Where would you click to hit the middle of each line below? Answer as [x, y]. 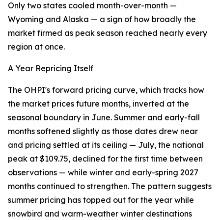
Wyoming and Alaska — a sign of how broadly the [102, 19]
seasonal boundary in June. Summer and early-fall [104, 118]
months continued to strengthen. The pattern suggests [110, 186]
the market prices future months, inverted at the [98, 104]
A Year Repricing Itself [51, 69]
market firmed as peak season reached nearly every [108, 33]
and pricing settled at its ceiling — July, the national [106, 145]
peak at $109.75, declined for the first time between [105, 159]
